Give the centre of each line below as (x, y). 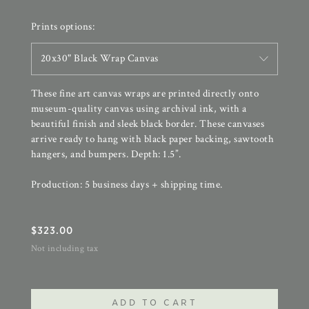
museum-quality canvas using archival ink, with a (139, 108)
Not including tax (64, 248)
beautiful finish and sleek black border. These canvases (148, 123)
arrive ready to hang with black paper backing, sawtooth (152, 139)
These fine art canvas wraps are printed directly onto (145, 93)
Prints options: (63, 26)
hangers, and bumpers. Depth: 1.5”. (106, 154)
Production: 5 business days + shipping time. (127, 184)
